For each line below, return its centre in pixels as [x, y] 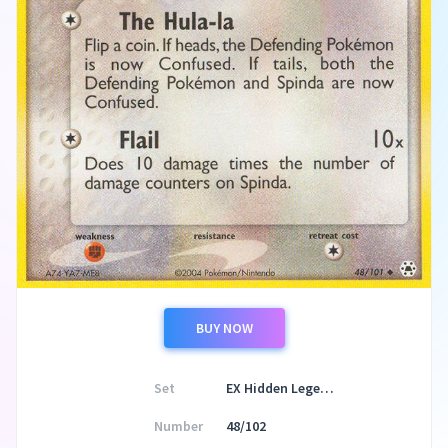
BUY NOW [224, 328]
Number [178, 426]
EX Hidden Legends [326, 388]
